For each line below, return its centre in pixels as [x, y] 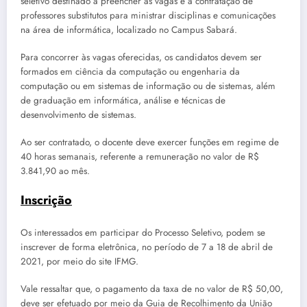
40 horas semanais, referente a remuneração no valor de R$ [140, 157]
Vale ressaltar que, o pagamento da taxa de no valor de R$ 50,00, [152, 289]
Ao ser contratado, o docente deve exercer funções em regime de [150, 143]
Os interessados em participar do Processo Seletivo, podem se [143, 232]
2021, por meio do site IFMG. [79, 261]
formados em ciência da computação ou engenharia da [130, 72]
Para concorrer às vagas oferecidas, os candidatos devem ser [141, 58]
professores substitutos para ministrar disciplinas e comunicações [148, 15]
